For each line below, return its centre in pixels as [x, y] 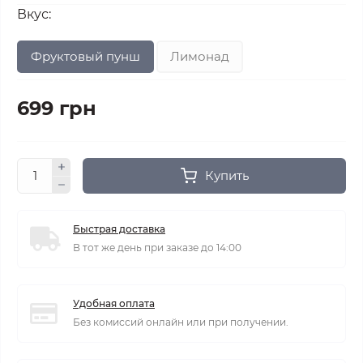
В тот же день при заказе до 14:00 [157, 248]
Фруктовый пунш [85, 56]
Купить [226, 175]
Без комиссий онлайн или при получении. [181, 322]
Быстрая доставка [119, 229]
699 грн [57, 108]
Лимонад [200, 56]
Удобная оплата [114, 303]
